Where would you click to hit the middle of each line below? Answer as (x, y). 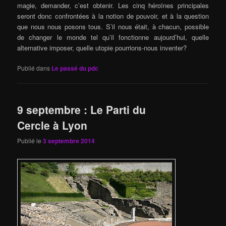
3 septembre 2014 (69, 141)
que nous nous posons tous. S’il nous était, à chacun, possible (113, 26)
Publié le (30, 141)
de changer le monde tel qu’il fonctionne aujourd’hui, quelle (113, 37)
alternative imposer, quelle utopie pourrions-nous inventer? (102, 47)
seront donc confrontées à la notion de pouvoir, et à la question (113, 16)
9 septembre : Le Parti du (82, 110)
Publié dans (34, 68)
